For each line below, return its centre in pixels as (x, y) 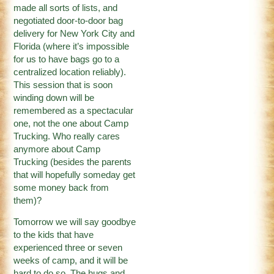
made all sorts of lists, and (66, 8)
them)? (28, 200)
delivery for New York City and (74, 33)
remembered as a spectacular (74, 110)
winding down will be (54, 98)
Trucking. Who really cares (67, 136)
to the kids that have (54, 235)
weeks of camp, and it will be (71, 260)
